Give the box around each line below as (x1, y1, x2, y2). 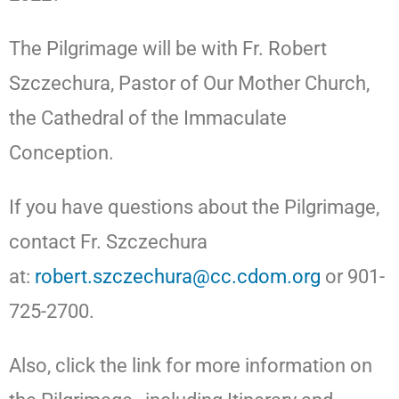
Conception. (9, 141, 114, 164)
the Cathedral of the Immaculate (9, 106, 287, 129)
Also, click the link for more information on (9, 354, 372, 377)
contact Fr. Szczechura (9, 230, 208, 253)
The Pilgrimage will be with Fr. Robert (9, 37, 327, 60)
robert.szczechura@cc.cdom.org (35, 265, 321, 288)
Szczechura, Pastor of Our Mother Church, (9, 71, 370, 94)
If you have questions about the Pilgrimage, (9, 195, 379, 218)
